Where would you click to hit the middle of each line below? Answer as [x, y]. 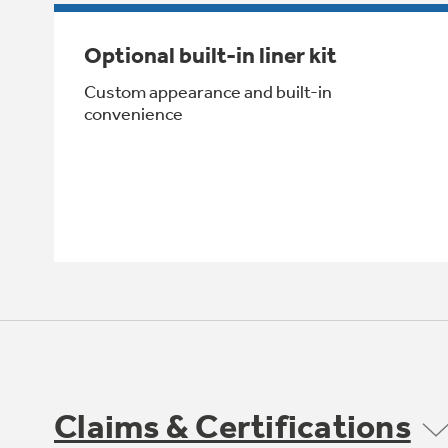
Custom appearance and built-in [208, 91]
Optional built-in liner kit [210, 55]
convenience [133, 113]
